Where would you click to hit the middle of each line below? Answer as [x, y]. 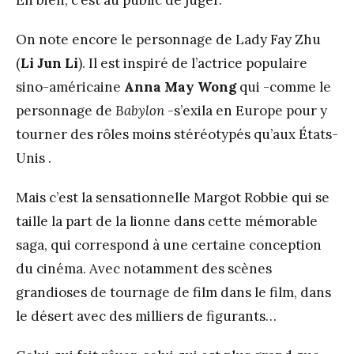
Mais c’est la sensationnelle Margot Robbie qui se [173, 198]
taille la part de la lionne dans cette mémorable [167, 221]
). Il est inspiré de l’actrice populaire [193, 63]
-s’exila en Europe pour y [246, 111]
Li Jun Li [49, 63]
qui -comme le [284, 87]
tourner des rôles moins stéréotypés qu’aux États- [177, 134]
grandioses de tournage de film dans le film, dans [173, 292]
